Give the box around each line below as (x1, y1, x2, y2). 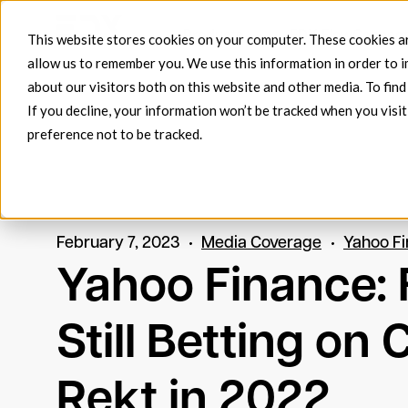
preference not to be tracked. (27, 126, 202, 142)
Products (183, 29, 243, 44)
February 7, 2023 (56, 235, 179, 252)
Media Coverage (201, 235, 321, 252)
